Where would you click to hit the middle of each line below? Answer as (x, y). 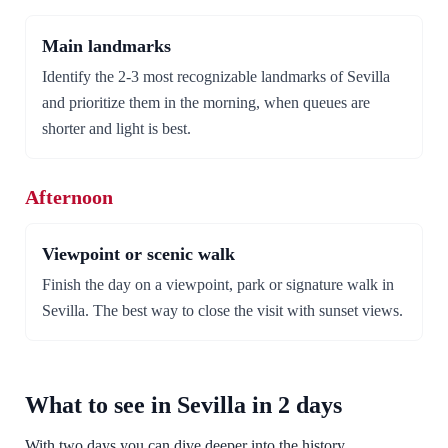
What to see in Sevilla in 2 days (183, 405)
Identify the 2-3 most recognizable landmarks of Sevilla (216, 76)
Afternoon (69, 197)
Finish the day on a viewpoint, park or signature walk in (218, 284)
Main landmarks (106, 46)
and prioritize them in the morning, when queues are (206, 102)
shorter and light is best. (116, 128)
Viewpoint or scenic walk (138, 254)
